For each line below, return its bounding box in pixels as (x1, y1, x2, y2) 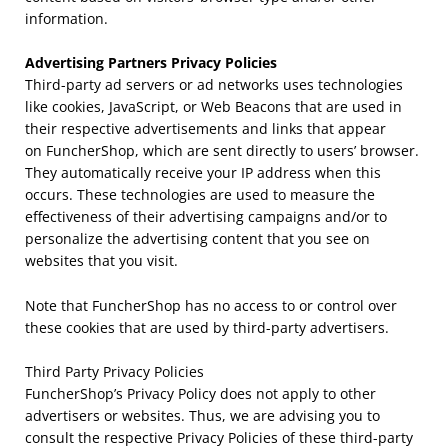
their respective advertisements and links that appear (25, 119, 386, 139)
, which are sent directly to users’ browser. (135, 141, 419, 161)
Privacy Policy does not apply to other (127, 384, 376, 404)
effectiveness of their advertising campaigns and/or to (25, 207, 387, 227)
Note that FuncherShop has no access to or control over (25, 295, 397, 315)
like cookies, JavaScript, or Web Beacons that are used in (25, 97, 402, 117)
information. (25, 8, 108, 28)
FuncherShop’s (25, 384, 127, 404)
